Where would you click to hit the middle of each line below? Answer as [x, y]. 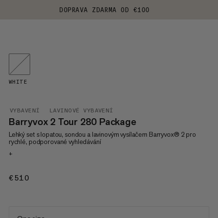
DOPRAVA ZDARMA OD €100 [105, 10]
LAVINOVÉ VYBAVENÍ [81, 110]
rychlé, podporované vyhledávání [55, 142]
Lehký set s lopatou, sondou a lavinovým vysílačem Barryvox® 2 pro [102, 134]
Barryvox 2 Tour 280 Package [72, 122]
